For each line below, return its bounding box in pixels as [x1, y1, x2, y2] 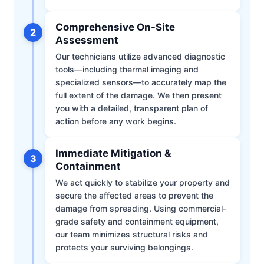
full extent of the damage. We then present [55, 90, 222, 100]
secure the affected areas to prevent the [55, 190, 213, 200]
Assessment [55, 34, 118, 46]
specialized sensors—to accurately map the [55, 77, 226, 87]
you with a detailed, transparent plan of [55, 103, 208, 113]
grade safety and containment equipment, [55, 216, 219, 226]
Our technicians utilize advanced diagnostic [55, 51, 225, 61]
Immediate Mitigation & [55, 147, 171, 159]
